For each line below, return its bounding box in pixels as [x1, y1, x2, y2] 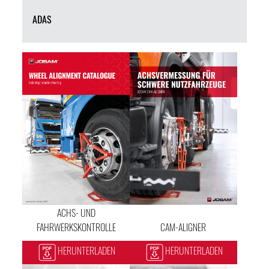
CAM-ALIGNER [160, 223, 207, 234]
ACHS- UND [56, 209, 95, 219]
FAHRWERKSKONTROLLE [36, 223, 116, 234]
